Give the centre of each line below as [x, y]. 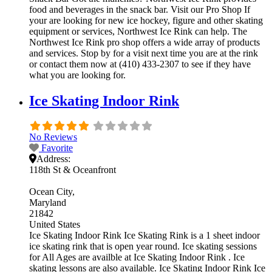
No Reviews [53, 137]
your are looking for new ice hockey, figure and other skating [146, 20]
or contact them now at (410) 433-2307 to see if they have [140, 64]
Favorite [57, 148]
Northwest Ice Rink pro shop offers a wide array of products [144, 42]
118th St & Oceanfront [73, 170]
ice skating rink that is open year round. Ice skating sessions [143, 246]
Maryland [48, 203]
